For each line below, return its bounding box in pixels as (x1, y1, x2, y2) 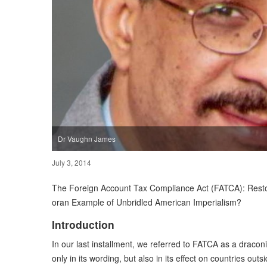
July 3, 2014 (52, 157, 91, 167)
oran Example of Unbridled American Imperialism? (52, 195, 241, 208)
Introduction (52, 216, 114, 232)
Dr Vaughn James (58, 133, 116, 144)
